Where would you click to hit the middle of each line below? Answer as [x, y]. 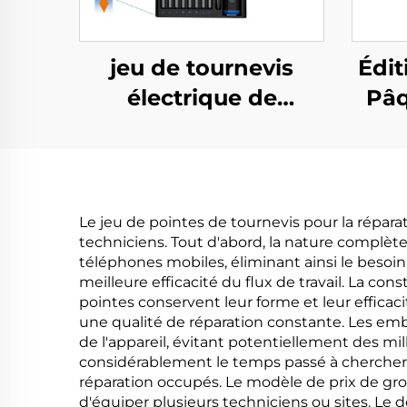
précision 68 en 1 [202, 128]
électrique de [202, 98]
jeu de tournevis [202, 68]
